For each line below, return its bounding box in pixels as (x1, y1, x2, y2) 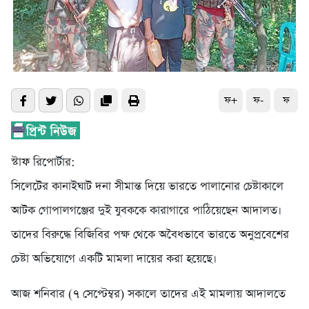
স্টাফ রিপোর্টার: (11, 154, 75, 171)
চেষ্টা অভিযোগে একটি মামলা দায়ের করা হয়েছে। (11, 251, 217, 268)
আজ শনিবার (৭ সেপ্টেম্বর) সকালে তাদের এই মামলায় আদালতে (11, 286, 286, 303)
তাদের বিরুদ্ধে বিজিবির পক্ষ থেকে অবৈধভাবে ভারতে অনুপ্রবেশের (11, 227, 289, 243)
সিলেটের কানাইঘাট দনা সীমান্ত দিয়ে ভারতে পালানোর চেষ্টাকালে (11, 179, 283, 195)
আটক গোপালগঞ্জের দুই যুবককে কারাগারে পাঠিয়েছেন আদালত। (11, 203, 281, 219)
